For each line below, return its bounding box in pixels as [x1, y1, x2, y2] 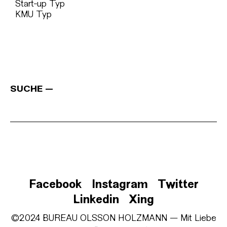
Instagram [91, 179, 148, 191]
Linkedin [73, 195, 119, 206]
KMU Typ [10, 10, 52, 19]
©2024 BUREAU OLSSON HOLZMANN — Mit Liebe [11, 214, 216, 223]
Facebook [28, 179, 82, 191]
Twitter [157, 179, 199, 191]
